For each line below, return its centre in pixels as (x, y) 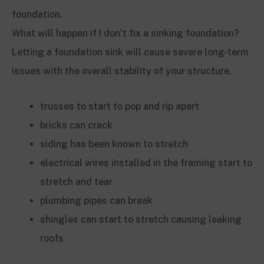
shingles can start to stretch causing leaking (141, 219)
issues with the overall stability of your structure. (122, 71)
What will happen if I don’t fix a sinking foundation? (126, 33)
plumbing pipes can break (96, 200)
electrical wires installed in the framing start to (146, 163)
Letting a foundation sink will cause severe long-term (130, 52)
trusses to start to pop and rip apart (120, 106)
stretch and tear (76, 181)
